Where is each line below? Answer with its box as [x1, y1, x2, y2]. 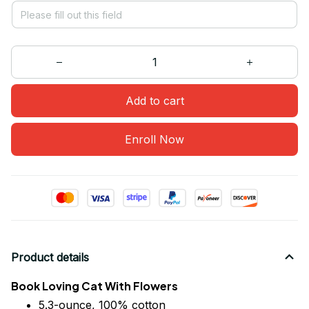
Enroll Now [125, 132, 184, 146]
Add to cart [125, 93, 184, 108]
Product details [11, 250, 89, 264]
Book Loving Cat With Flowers [11, 278, 178, 293]
